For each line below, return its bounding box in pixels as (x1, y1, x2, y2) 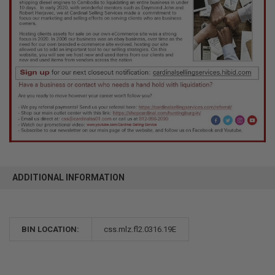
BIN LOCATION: (21, 225, 80, 234)
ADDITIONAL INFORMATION (12, 172, 125, 183)
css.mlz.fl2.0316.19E (104, 225, 177, 234)
